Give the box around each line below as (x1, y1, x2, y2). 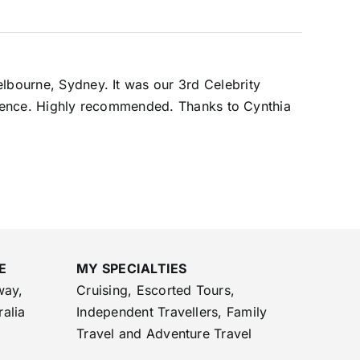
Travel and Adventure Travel (76, 325, 252, 342)
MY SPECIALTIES (76, 260, 187, 276)
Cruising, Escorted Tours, (76, 282, 235, 298)
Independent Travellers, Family (76, 304, 268, 320)
